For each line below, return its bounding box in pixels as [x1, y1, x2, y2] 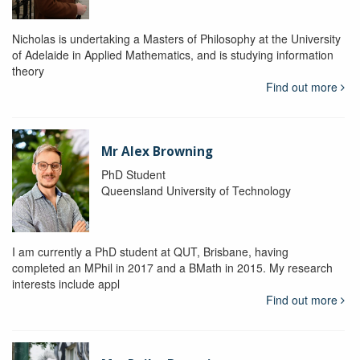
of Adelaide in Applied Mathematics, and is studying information [12, 47, 333, 63]
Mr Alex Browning [100, 143, 213, 161]
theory [12, 63, 44, 80]
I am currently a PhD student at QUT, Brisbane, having [12, 243, 288, 260]
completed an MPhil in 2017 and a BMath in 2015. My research [12, 260, 333, 276]
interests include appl [12, 276, 120, 292]
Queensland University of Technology [100, 182, 291, 199]
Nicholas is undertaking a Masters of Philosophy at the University [12, 31, 341, 47]
